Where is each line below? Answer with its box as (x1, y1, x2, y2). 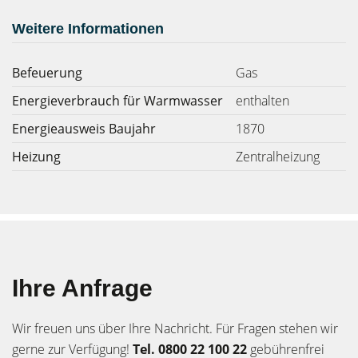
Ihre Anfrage (12, 275, 153, 301)
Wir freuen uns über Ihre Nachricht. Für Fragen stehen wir (12, 320, 338, 337)
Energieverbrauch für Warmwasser (12, 92, 223, 109)
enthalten (236, 92, 289, 109)
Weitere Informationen (12, 21, 164, 37)
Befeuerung (12, 64, 82, 82)
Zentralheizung (236, 148, 320, 165)
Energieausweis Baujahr (12, 120, 156, 137)
